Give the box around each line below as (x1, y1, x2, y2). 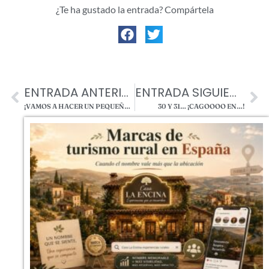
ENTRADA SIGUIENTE (229, 84, 237, 101)
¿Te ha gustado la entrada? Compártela (55, 4, 214, 16)
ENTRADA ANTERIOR (121, 84, 128, 101)
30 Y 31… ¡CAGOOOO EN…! (158, 102, 245, 111)
